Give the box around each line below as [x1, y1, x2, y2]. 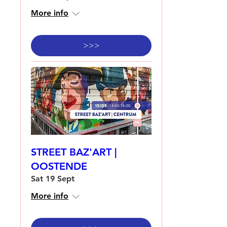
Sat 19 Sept [31, 174, 74, 184]
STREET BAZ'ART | [31, 146, 117, 159]
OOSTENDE [31, 160, 87, 173]
